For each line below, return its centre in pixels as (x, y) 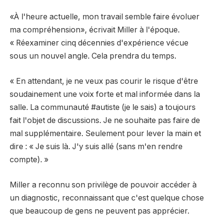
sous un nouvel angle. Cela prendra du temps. (93, 56)
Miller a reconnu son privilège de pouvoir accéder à (103, 185)
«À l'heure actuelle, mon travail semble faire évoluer (105, 17)
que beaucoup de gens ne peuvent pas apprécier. (100, 211)
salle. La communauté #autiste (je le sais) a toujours (103, 107)
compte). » (29, 160)
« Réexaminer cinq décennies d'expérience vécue (99, 43)
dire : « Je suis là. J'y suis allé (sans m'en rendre (96, 147)
